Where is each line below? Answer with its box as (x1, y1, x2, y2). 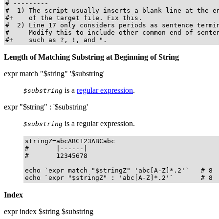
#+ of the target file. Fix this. (5, 14, 142, 22)
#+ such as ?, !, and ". (5, 36, 107, 44)
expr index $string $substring (4, 207, 93, 216)
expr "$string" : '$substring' (4, 102, 88, 111)
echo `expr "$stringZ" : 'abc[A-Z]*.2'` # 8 (25, 174, 213, 181)
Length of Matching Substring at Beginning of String (4, 52, 179, 61)
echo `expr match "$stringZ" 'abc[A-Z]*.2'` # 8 (25, 166, 213, 174)
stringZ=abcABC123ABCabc (25, 137, 115, 145)
